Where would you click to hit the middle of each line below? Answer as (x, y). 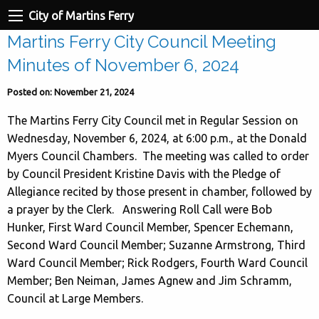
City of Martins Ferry (81, 15)
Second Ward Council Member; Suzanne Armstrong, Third (156, 245)
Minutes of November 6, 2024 (123, 65)
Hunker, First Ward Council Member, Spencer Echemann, (150, 227)
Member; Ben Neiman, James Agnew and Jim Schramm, (150, 280)
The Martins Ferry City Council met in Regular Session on (153, 120)
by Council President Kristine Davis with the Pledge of (144, 173)
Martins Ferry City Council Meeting (142, 41)
